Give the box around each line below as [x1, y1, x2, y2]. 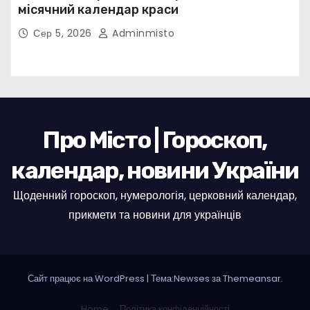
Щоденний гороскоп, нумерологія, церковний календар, [13, 187, 297, 203]
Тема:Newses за [150, 271, 223, 285]
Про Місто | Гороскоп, [43, 125, 267, 154]
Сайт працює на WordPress [27, 271, 147, 285]
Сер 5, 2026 [33, 26, 95, 40]
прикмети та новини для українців [69, 206, 241, 223]
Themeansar [222, 271, 281, 285]
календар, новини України [11, 156, 299, 185]
